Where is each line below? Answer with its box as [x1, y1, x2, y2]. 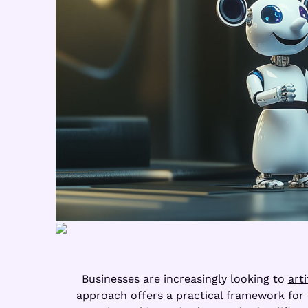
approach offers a [76, 288, 176, 302]
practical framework [176, 288, 285, 302]
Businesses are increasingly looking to [81, 272, 288, 285]
